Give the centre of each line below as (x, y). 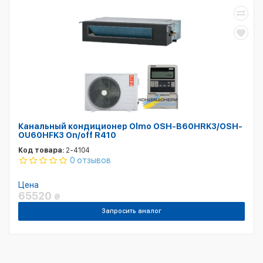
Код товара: (41, 150)
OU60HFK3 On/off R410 (67, 135)
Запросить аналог (131, 211)
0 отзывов (90, 160)
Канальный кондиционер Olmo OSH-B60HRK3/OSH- (130, 126)
